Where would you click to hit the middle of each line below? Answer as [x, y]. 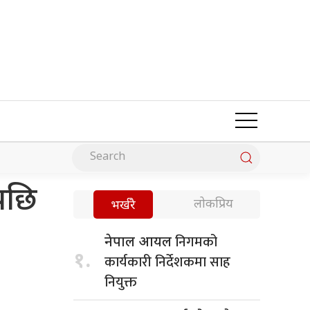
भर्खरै [123, 206]
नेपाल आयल [140, 243]
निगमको [196, 242]
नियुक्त [121, 282]
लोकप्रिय [213, 204]
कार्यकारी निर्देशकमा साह [167, 262]
